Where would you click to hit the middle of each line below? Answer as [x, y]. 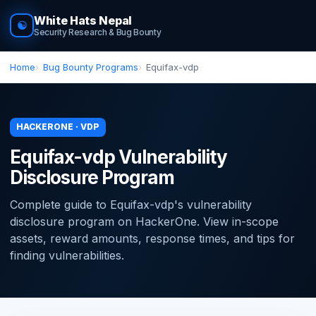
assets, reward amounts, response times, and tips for [152, 238]
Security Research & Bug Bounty [98, 32]
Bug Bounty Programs [91, 67]
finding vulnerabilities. [67, 255]
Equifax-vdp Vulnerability [119, 157]
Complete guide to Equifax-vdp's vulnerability [131, 204]
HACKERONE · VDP [58, 127]
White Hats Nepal [83, 20]
